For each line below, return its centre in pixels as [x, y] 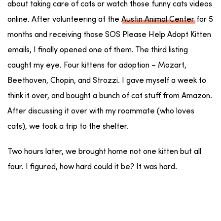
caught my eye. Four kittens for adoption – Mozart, [97, 65]
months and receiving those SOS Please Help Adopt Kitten [109, 35]
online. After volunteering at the [64, 19]
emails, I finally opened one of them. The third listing [98, 50]
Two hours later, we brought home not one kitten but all [104, 152]
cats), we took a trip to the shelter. [68, 127]
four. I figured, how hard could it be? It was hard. [92, 167]
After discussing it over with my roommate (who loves [101, 111]
